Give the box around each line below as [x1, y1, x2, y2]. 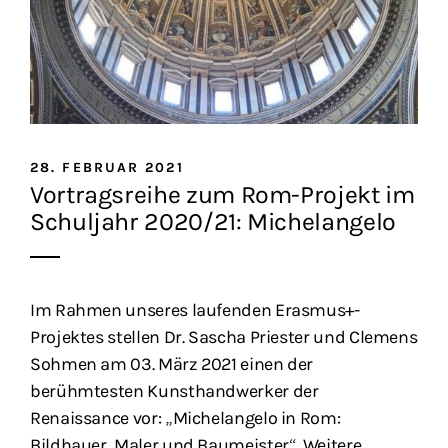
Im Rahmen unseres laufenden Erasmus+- [30, 299, 360, 322]
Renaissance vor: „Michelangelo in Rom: [30, 407, 341, 430]
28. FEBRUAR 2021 [30, 159, 184, 177]
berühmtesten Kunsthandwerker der [30, 380, 319, 403]
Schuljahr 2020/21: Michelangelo [30, 207, 396, 237]
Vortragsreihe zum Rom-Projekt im [30, 180, 415, 210]
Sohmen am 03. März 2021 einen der [30, 353, 314, 376]
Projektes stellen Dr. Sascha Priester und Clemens [30, 326, 418, 349]
